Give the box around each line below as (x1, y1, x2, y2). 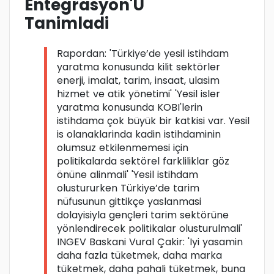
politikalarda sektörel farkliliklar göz (57, 154, 229, 169)
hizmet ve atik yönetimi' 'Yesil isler (57, 87, 220, 102)
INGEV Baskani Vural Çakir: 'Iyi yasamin (57, 235, 243, 250)
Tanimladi (24, 12, 109, 35)
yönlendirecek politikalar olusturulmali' (57, 221, 242, 236)
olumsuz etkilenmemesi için (57, 141, 188, 155)
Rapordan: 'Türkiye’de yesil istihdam (57, 46, 229, 61)
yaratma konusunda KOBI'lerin (57, 100, 202, 115)
